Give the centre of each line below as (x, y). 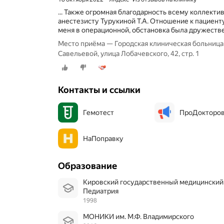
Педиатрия (103, 191)
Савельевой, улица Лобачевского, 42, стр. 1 (129, 53)
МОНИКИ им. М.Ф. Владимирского (141, 216)
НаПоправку (103, 139)
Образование (87, 166)
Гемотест (98, 113)
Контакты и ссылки (99, 90)
